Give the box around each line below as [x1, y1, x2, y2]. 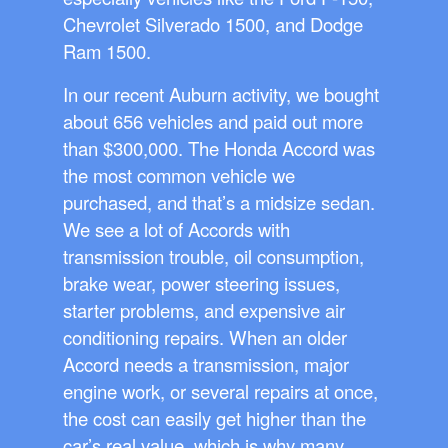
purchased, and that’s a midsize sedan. [63, 189, 375, 216]
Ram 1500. [63, 38, 151, 65]
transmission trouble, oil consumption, [63, 243, 364, 270]
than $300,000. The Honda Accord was [63, 135, 375, 162]
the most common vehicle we [63, 162, 295, 189]
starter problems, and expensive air [63, 297, 345, 324]
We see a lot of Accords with [63, 216, 290, 243]
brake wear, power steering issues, [63, 270, 340, 297]
